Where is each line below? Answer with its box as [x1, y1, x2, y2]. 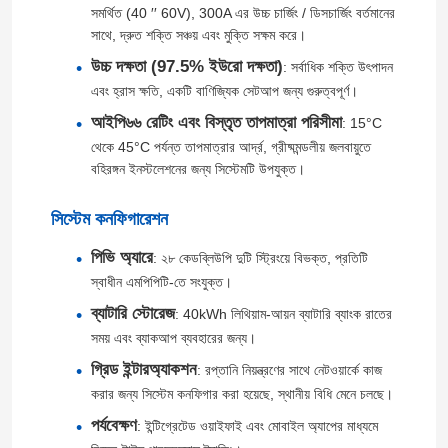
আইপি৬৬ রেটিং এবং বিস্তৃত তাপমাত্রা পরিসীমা [90, 113, 342, 133]
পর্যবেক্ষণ [90, 416, 137, 436]
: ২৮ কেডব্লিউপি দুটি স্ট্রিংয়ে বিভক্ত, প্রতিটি [152, 250, 368, 267]
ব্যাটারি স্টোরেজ [90, 304, 175, 324]
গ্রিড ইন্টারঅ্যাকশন [90, 360, 197, 380]
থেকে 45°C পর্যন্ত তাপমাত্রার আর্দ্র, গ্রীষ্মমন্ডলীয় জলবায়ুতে [90, 139, 371, 156]
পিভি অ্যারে [90, 248, 153, 268]
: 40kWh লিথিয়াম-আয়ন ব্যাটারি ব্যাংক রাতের [174, 306, 392, 323]
